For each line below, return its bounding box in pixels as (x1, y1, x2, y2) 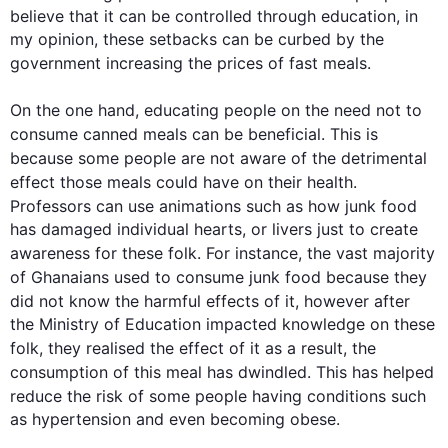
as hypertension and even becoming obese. (10, 409, 340, 429)
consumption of (10, 362, 134, 382)
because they (321, 267, 427, 287)
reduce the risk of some (10, 386, 195, 406)
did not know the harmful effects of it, (10, 291, 304, 311)
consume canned (10, 124, 143, 144)
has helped (347, 362, 434, 382)
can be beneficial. (187, 124, 330, 144)
